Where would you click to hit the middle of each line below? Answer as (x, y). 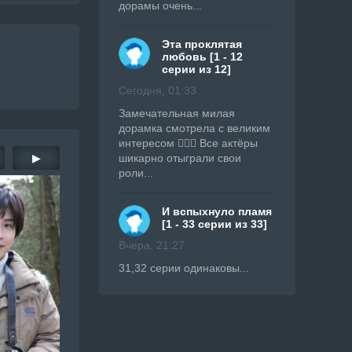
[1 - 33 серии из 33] (214, 224)
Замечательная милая (177, 113)
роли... (136, 173)
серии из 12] (196, 69)
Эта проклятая (202, 44)
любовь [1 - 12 (202, 57)
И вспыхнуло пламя (217, 211)
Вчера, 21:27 (152, 245)
